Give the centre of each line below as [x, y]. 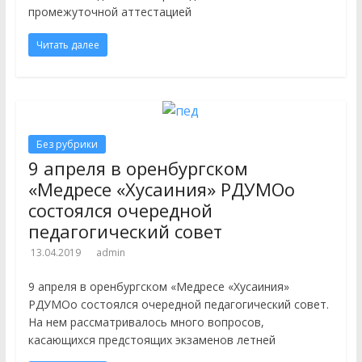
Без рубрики [67, 144]
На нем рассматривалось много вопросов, [146, 322]
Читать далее [67, 45]
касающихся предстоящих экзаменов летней [152, 340]
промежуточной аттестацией [109, 12]
